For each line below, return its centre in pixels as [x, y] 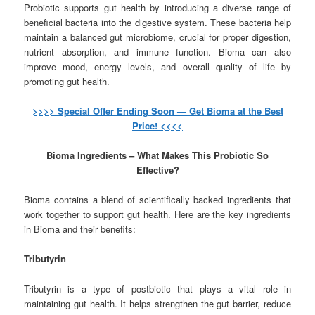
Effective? [157, 170]
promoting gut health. [67, 81]
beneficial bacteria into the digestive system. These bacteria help [157, 22]
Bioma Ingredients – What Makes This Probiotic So [157, 155]
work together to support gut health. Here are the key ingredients [157, 214]
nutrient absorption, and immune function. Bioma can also [157, 51]
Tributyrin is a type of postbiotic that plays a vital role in [157, 288]
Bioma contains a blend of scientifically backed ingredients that [157, 200]
